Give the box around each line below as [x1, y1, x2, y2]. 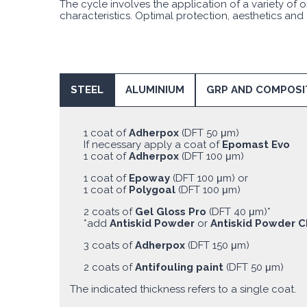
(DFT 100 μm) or [173, 171, 248, 184]
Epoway [129, 171, 173, 184]
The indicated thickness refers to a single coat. [70, 282, 296, 295]
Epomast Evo [222, 138, 290, 151]
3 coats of [84, 238, 135, 251]
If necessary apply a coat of [84, 138, 222, 151]
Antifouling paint [135, 260, 226, 273]
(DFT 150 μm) [188, 238, 249, 251]
